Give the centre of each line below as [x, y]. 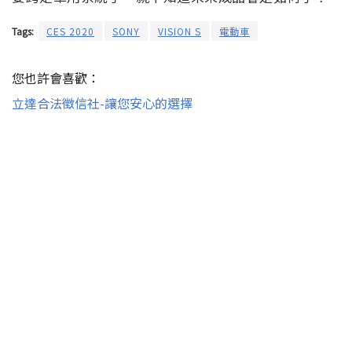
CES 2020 [70, 31]
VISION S [180, 31]
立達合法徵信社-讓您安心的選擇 [102, 103]
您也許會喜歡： [56, 78]
